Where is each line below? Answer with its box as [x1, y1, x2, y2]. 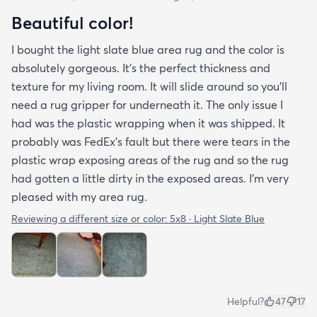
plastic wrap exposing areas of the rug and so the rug [11, 152, 289, 167]
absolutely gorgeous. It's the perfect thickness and [11, 60, 270, 75]
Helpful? [227, 294, 264, 308]
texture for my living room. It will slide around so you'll [11, 79, 287, 93]
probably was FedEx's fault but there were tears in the [11, 134, 290, 149]
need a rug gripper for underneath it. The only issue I [11, 97, 283, 112]
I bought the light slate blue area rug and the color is [11, 42, 284, 57]
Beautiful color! [11, 11, 133, 33]
